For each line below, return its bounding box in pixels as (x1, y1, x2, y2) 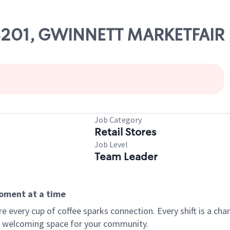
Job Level (94, 139, 128, 149)
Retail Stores (94, 125, 156, 139)
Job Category (94, 114, 142, 125)
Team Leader (94, 150, 158, 163)
